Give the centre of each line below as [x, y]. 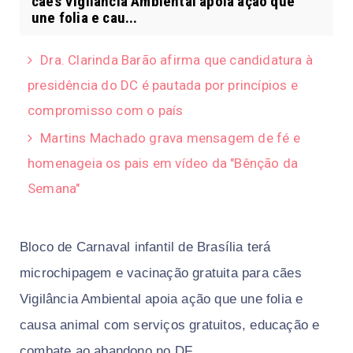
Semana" [54, 188]
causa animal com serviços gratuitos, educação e [170, 325]
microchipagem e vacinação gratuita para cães [161, 273]
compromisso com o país [106, 110]
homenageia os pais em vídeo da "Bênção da [163, 163]
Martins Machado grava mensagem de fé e [170, 138]
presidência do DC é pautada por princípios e [163, 85]
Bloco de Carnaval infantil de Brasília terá [145, 247]
